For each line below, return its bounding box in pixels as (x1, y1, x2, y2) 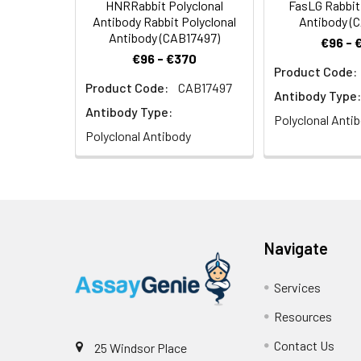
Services (274, 280, 322, 296)
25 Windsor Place (94, 340, 187, 356)
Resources (274, 309, 333, 325)
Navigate (264, 239, 329, 259)
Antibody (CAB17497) (109, 30, 220, 46)
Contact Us (274, 338, 335, 354)
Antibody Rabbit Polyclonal (93, 14, 236, 30)
